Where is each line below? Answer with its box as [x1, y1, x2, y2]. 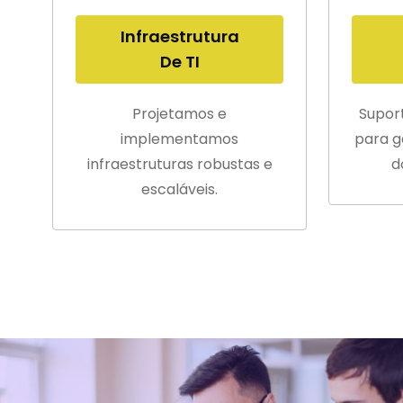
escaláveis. [141, 179, 218, 201]
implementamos [121, 129, 238, 150]
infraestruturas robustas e [86, 154, 273, 175]
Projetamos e [132, 103, 227, 125]
